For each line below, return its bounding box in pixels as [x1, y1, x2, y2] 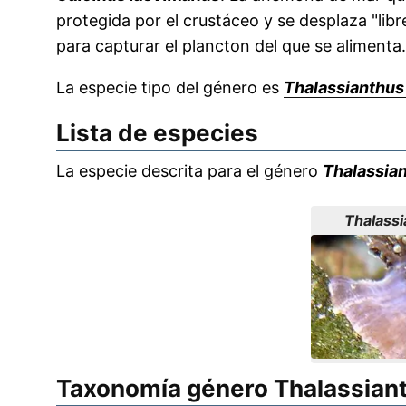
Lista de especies [56, 119, 258, 147]
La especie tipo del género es [56, 78, 284, 97]
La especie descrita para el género [56, 161, 323, 180]
